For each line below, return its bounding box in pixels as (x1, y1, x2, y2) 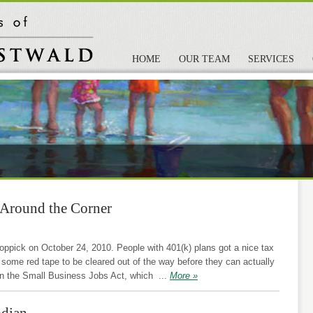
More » (169, 270, 198, 281)
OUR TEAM (179, 54, 230, 65)
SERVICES (248, 54, 294, 65)
